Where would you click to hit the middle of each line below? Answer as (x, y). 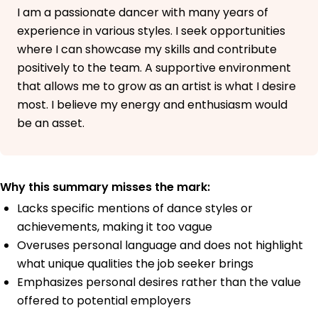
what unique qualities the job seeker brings (135, 264)
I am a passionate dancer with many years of (143, 13)
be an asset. (51, 124)
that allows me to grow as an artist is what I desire (157, 87)
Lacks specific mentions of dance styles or (135, 209)
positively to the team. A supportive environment (154, 68)
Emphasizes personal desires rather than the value (159, 283)
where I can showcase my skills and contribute (147, 50)
